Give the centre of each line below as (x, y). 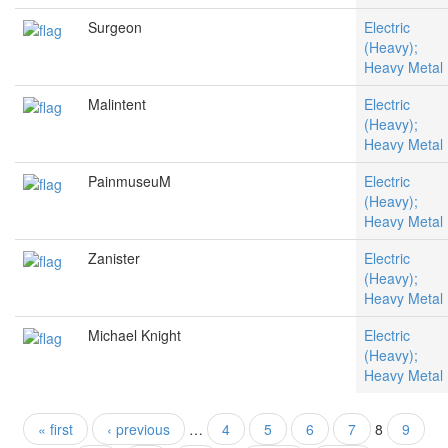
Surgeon (115, 27)
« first (55, 429)
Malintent (117, 104)
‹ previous (138, 429)
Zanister (114, 258)
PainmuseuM (129, 181)
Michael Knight (134, 335)
